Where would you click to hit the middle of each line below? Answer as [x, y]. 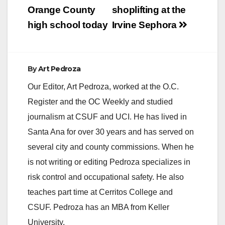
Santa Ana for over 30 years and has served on [111, 132]
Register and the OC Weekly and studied [100, 102]
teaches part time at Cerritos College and [100, 192]
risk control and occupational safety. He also [106, 177]
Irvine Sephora [145, 25]
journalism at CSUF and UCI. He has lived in [107, 117]
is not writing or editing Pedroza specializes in [109, 162]
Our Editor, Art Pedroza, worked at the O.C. [103, 87]
